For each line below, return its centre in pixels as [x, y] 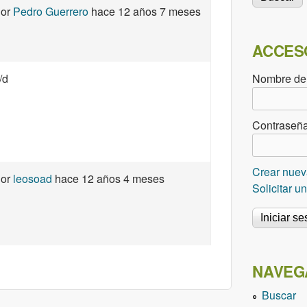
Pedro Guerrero [51, 11]
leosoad [33, 179]
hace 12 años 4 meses [108, 179]
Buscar [279, 295]
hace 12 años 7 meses [145, 11]
